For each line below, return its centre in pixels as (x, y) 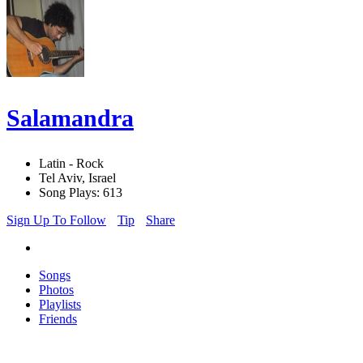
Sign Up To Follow (56, 220)
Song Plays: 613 (81, 193)
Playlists (60, 305)
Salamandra (70, 118)
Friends (58, 319)
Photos (56, 290)
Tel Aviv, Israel (77, 178)
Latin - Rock (71, 164)
